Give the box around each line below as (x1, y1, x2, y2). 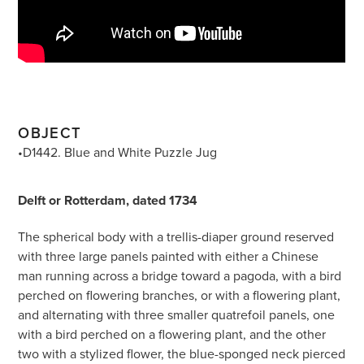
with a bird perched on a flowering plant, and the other (18, 324, 327, 343)
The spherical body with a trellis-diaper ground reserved (18, 227, 335, 245)
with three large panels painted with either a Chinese (18, 246, 319, 265)
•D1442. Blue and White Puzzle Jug (18, 142, 218, 161)
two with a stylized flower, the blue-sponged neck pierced (18, 344, 346, 362)
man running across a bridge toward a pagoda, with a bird (18, 266, 342, 284)
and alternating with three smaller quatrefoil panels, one (18, 305, 336, 323)
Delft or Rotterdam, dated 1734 (18, 190, 198, 210)
